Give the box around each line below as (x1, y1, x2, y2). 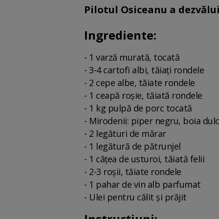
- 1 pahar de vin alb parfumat (84, 178, 201, 190)
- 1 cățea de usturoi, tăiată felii (84, 153, 204, 165)
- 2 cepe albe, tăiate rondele (84, 77, 195, 88)
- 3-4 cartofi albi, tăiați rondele (84, 64, 204, 76)
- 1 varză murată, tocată (84, 51, 179, 63)
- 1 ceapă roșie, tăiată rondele (84, 89, 202, 101)
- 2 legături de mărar (84, 128, 166, 139)
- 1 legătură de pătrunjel (84, 140, 181, 152)
